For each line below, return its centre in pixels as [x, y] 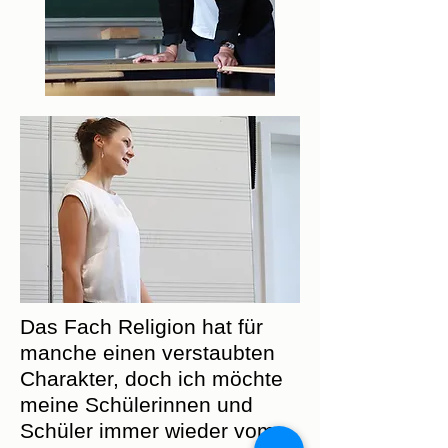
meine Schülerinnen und [136, 404]
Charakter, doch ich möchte [151, 378]
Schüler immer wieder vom [147, 430]
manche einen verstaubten [147, 352]
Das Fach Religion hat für [141, 326]
